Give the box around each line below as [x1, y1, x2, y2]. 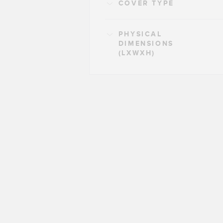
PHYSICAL [118, 29, 162, 38]
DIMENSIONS [118, 39, 174, 48]
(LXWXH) [118, 48, 156, 57]
